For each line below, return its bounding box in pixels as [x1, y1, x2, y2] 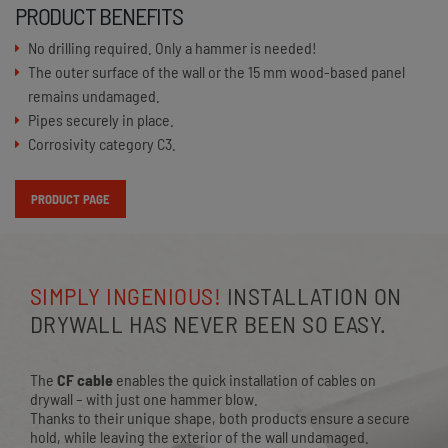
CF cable [57, 370, 113, 390]
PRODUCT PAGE [30, 190, 110, 207]
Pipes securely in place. [28, 110, 174, 129]
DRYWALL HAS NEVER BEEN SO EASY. [30, 309, 387, 339]
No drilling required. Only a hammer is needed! [28, 38, 317, 57]
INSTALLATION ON [221, 281, 402, 311]
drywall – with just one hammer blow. [30, 389, 258, 409]
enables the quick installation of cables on [113, 370, 376, 390]
